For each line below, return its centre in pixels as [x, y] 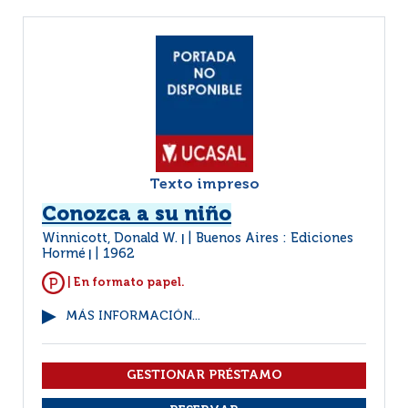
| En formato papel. [125, 282]
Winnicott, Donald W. [112, 239]
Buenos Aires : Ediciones [275, 239]
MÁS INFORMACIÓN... [133, 316]
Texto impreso [204, 185]
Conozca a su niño [137, 215]
